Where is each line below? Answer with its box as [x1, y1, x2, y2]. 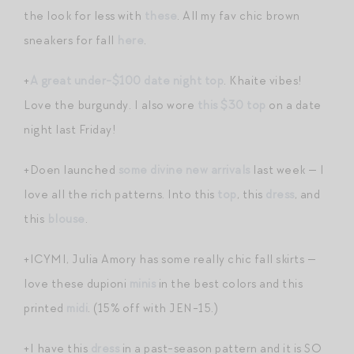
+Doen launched [24, 161, 119, 178]
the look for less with [24, 7, 145, 24]
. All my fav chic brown [177, 7, 300, 24]
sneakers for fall [24, 32, 117, 48]
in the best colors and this [156, 275, 303, 292]
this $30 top [197, 96, 266, 113]
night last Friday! [24, 121, 116, 137]
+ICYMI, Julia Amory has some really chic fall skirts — [24, 250, 316, 267]
